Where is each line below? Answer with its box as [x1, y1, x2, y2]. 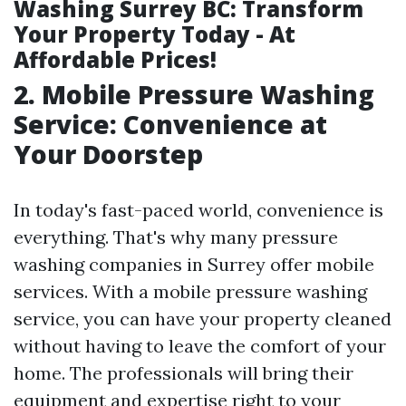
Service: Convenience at [14, 107, 327, 141]
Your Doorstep [14, 137, 203, 171]
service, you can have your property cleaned [14, 307, 391, 330]
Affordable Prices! [14, 44, 217, 74]
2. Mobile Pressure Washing [14, 77, 374, 111]
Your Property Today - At [14, 19, 295, 49]
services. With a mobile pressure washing [14, 280, 367, 303]
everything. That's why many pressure [14, 226, 338, 248]
